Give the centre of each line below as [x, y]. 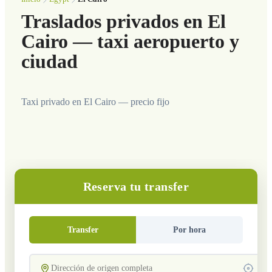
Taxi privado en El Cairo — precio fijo [95, 102]
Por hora [189, 230]
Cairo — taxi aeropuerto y [130, 42]
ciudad [49, 62]
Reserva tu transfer [136, 186]
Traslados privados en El [123, 22]
